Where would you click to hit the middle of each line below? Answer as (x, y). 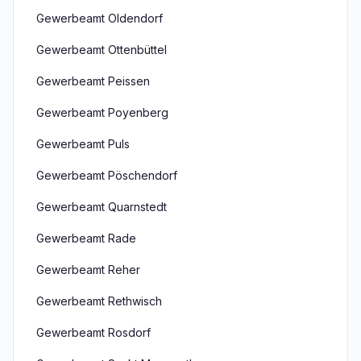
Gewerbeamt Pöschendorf (107, 175)
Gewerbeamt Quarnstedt (102, 207)
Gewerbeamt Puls (83, 144)
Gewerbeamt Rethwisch (99, 301)
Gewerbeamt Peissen (93, 81)
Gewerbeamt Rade (86, 238)
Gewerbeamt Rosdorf (93, 332)
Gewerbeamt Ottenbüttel (102, 50)
